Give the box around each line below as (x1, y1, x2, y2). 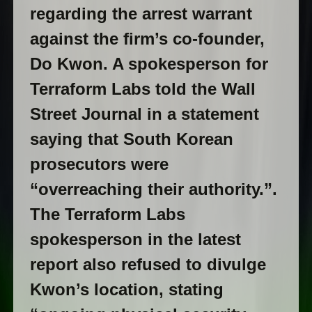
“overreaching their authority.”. (29, 180, 277, 199)
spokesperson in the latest (29, 230, 241, 249)
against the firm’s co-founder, (29, 29, 265, 49)
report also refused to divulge (29, 255, 266, 274)
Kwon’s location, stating (29, 280, 224, 299)
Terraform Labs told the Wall (29, 79, 256, 99)
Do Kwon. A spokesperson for (29, 54, 268, 74)
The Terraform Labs (29, 205, 185, 224)
